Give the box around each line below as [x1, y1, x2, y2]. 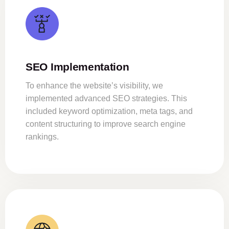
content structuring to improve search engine [26, 120, 186, 129]
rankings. [26, 132, 59, 142]
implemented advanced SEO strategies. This [26, 94, 187, 103]
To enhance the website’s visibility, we [26, 81, 163, 90]
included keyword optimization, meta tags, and [26, 107, 193, 116]
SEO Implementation [26, 61, 129, 73]
